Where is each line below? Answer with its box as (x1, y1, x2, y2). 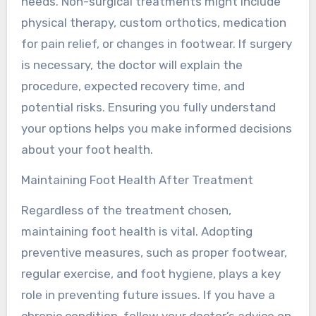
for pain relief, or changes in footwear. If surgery (20, 36, 292, 51)
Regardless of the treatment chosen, (20, 202, 231, 217)
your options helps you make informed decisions (20, 121, 292, 135)
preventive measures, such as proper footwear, (20, 245, 287, 260)
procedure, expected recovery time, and (20, 78, 245, 93)
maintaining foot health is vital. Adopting (20, 224, 253, 238)
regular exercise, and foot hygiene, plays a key (20, 266, 281, 281)
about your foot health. (20, 142, 153, 157)
